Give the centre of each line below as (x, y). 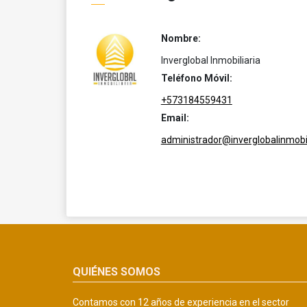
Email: (175, 118)
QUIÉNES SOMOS (116, 271)
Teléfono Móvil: (196, 78)
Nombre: (181, 38)
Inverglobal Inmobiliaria (210, 60)
